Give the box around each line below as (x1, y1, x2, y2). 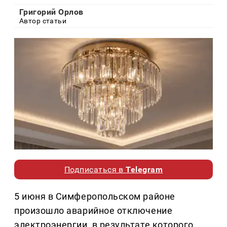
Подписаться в (64, 165, 126, 175)
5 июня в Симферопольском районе (14, 191, 175, 202)
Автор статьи (19, 17, 67, 25)
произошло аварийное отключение (14, 205, 173, 216)
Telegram (126, 165, 163, 175)
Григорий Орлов (19, 7, 84, 17)
